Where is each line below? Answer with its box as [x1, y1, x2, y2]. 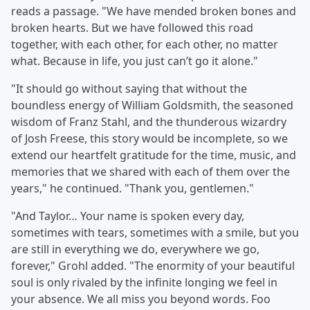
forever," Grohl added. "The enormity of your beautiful [11, 258, 295, 274]
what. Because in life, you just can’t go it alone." [11, 53, 258, 69]
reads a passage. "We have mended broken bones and [11, 3, 296, 19]
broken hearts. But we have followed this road [11, 20, 253, 36]
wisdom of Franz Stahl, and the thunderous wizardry [11, 114, 286, 130]
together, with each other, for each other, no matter [11, 37, 278, 53]
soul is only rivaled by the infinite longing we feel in [11, 275, 277, 291]
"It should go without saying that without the [11, 81, 247, 97]
